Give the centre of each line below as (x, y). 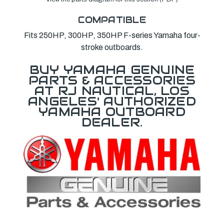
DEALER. (112, 122)
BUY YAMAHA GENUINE (112, 69)
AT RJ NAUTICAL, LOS (112, 90)
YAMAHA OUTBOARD (112, 111)
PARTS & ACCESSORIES (112, 80)
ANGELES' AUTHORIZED (112, 101)
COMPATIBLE (112, 19)
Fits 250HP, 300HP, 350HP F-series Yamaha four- (112, 35)
